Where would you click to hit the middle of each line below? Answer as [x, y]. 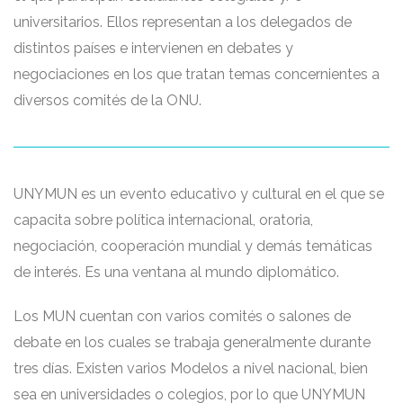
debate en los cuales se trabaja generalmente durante [192, 342]
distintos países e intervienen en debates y [153, 48]
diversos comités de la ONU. [107, 100]
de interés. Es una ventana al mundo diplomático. [176, 272]
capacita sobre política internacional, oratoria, [163, 220]
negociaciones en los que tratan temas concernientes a [197, 74]
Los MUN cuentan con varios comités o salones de [182, 316]
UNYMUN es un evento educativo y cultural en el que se [199, 194]
